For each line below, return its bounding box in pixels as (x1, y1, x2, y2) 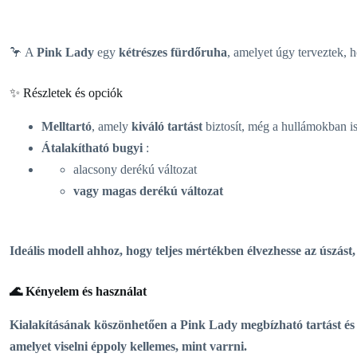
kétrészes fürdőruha (119, 45, 227, 59)
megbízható (237, 317, 306, 331)
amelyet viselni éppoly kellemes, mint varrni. (10, 339, 247, 353)
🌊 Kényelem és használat (10, 284, 147, 298)
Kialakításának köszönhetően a (10, 317, 180, 331)
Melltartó (41, 119, 92, 133)
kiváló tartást (131, 119, 202, 133)
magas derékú (102, 183, 178, 198)
